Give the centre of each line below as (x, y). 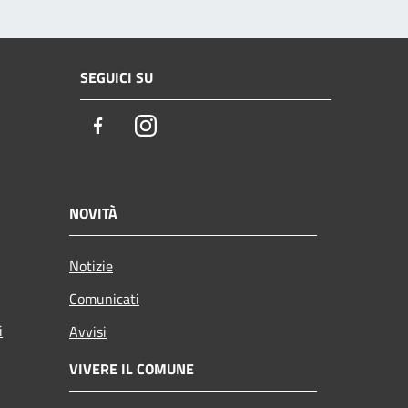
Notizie (91, 265)
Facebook (141, 127)
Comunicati (104, 298)
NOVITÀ (93, 213)
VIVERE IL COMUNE (132, 368)
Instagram (190, 127)
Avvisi (88, 331)
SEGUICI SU (117, 78)
